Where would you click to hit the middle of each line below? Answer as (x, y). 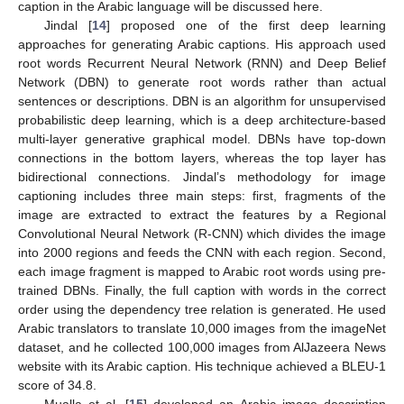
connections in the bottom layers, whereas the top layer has (202, 158)
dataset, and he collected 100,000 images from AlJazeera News (202, 348)
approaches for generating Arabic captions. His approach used (202, 45)
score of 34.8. (57, 386)
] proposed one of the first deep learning (246, 26)
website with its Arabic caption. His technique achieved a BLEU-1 (202, 367)
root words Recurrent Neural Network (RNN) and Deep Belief (202, 64)
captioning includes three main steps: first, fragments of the (202, 196)
